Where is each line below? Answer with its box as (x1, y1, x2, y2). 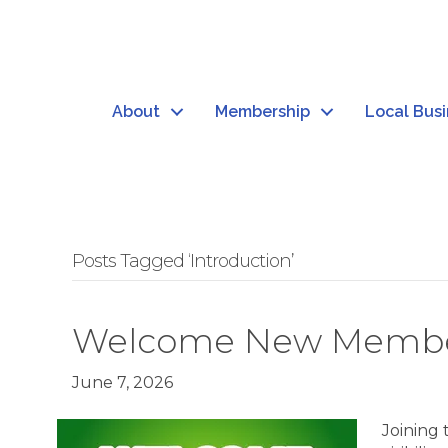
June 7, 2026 (72, 373, 173, 393)
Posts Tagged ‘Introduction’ (72, 250, 294, 273)
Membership (215, 102, 310, 122)
